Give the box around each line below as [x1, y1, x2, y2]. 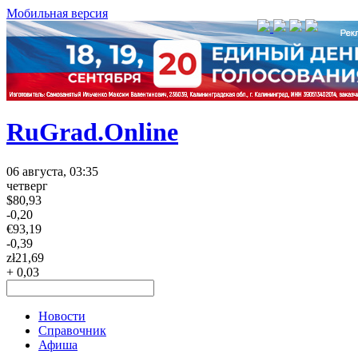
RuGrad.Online [6, 117, 178, 147]
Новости [38, 308, 86, 323]
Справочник [38, 323, 106, 337]
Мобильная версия [6, 6, 108, 20]
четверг [6, 178, 48, 193]
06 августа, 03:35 [6, 164, 98, 178]
